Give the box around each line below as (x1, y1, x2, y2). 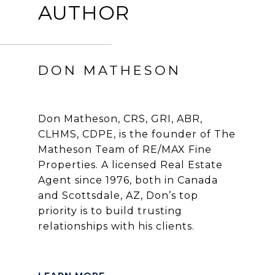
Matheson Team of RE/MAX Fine (37, 143, 212, 155)
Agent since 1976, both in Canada (37, 174, 218, 186)
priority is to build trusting (37, 204, 182, 217)
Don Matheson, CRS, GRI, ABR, (37, 112, 203, 125)
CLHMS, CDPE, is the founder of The (37, 128, 236, 140)
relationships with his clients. (37, 220, 195, 232)
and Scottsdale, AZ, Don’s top (37, 189, 198, 201)
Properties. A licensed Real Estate (37, 158, 223, 171)
